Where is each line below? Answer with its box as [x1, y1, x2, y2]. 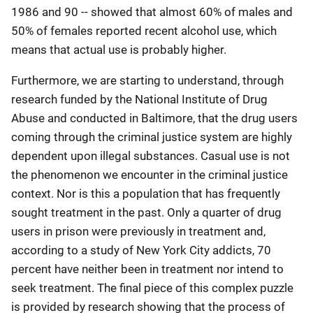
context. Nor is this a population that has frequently [11, 187, 280, 201]
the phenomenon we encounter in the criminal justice [11, 168, 288, 182]
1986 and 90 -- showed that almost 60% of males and [11, 5, 293, 19]
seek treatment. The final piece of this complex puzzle [11, 281, 293, 295]
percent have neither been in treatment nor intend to [11, 262, 284, 276]
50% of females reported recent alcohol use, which [11, 24, 277, 38]
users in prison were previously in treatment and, [11, 224, 265, 238]
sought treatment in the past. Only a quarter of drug [11, 205, 282, 219]
